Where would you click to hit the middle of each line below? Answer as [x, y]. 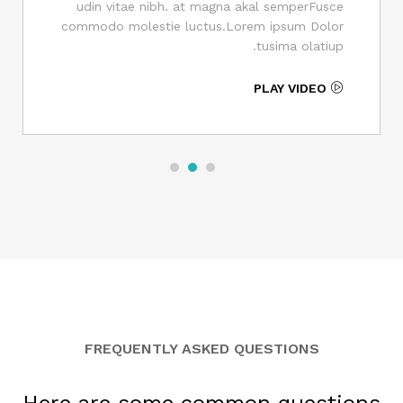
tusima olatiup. [300, 46]
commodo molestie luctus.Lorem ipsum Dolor [202, 27]
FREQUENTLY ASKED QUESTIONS [201, 349]
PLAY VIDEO [290, 89]
